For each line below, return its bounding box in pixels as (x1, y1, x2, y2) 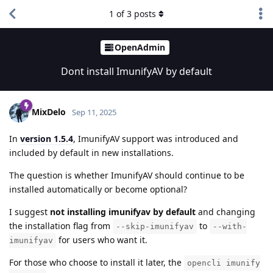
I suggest (9, 205, 50, 218)
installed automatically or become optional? (9, 183, 187, 195)
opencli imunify (187, 258, 260, 268)
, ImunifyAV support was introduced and (73, 132, 238, 144)
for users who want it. (56, 233, 147, 246)
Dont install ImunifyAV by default (61, 64, 212, 78)
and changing (196, 205, 255, 218)
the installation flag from (9, 219, 113, 232)
